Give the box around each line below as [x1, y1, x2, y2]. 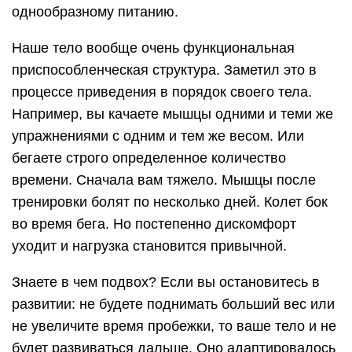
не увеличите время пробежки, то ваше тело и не [12, 317, 336, 334]
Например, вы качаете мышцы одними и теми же [12, 105, 333, 122]
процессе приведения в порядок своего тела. [12, 83, 312, 100]
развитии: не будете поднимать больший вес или [12, 295, 335, 312]
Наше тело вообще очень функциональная [12, 39, 295, 56]
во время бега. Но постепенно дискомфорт [12, 215, 296, 232]
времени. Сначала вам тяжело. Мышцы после [12, 171, 316, 188]
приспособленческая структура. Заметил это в [12, 61, 317, 78]
